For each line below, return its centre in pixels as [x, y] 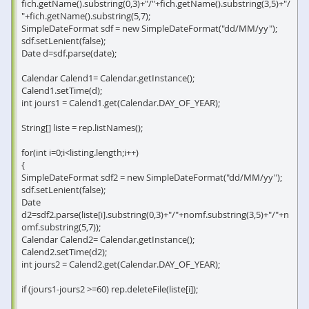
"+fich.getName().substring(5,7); [86, 16]
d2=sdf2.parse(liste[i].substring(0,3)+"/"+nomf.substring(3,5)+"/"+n [155, 215]
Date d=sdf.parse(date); [69, 53]
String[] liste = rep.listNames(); [82, 128]
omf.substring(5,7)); [61, 227]
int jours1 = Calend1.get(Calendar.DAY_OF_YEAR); [121, 103]
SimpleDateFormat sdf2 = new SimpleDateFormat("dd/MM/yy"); [152, 177]
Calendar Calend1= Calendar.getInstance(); [108, 78]
